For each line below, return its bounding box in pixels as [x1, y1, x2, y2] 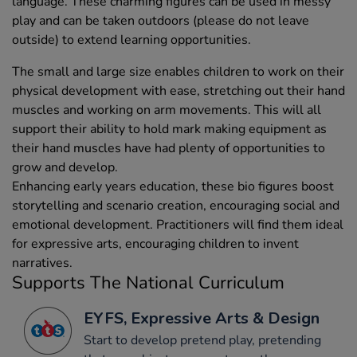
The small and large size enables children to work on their [12, 62, 344, 80]
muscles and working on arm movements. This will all [12, 100, 321, 119]
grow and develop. [12, 158, 118, 176]
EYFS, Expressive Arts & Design [84, 307, 320, 329]
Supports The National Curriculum [12, 270, 284, 295]
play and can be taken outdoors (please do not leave [12, 11, 309, 29]
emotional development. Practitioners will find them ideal [12, 215, 343, 233]
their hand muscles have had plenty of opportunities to [12, 139, 325, 157]
